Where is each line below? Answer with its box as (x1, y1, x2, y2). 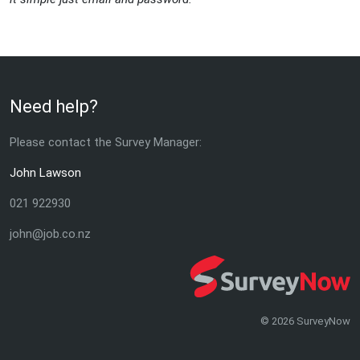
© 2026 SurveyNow (260, 315, 350, 328)
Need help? (10, 96, 98, 117)
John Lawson (10, 166, 81, 181)
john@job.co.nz (10, 227, 91, 242)
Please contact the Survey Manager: (10, 135, 202, 150)
